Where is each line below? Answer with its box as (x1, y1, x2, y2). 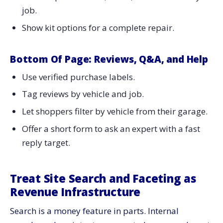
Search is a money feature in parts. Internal (10, 205, 179, 217)
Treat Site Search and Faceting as (10, 170, 196, 186)
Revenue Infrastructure (10, 184, 141, 199)
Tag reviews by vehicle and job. (21, 88, 144, 100)
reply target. (21, 136, 70, 148)
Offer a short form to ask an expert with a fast (21, 122, 200, 134)
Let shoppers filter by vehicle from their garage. (21, 106, 208, 117)
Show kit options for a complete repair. (21, 22, 174, 34)
